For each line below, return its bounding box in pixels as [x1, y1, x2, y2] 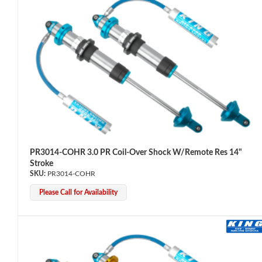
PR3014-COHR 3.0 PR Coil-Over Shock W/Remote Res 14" [30, 148, 242, 157]
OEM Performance [18, 99, 85, 108]
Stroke [30, 159, 53, 168]
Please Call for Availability [39, 188, 118, 196]
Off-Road [18, 251, 51, 260]
